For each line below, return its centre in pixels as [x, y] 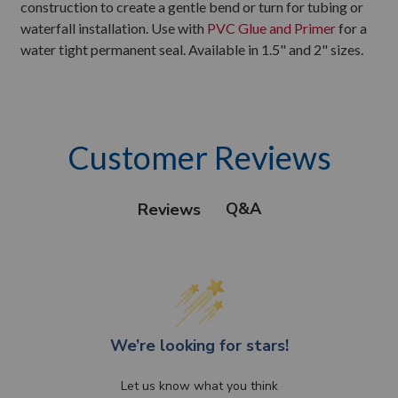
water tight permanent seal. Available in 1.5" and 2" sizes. [192, 49]
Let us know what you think [199, 386]
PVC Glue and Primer [271, 28]
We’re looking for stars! [199, 346]
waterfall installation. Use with [114, 28]
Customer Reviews [199, 157]
